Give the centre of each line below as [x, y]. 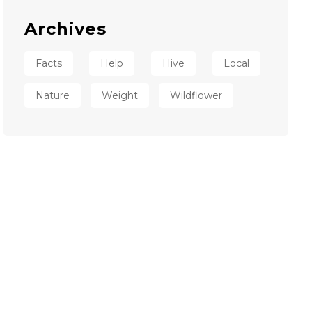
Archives [65, 29]
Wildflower [196, 95]
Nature [52, 95]
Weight [119, 95]
